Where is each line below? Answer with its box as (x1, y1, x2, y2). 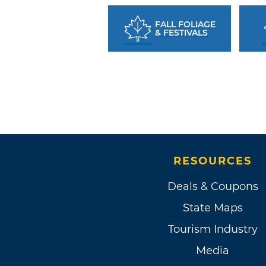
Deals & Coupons (167, 179, 258, 193)
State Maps (182, 201, 243, 214)
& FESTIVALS (154, 27, 208, 38)
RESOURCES (173, 154, 252, 167)
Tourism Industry (167, 222, 258, 236)
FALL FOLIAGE (154, 18, 216, 30)
